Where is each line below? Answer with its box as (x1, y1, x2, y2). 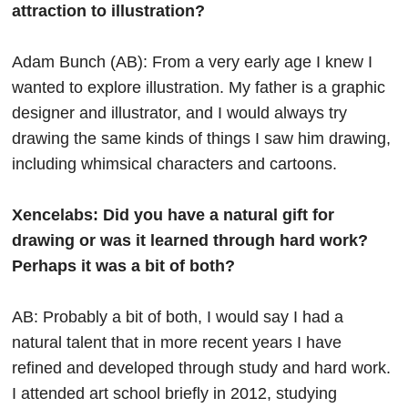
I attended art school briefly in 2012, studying (12, 383, 338, 403)
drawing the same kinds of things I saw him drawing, (12, 128, 392, 148)
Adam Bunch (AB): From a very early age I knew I (12, 52, 373, 71)
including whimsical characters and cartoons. (12, 154, 338, 173)
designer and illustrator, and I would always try (12, 103, 348, 122)
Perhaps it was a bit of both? (12, 256, 236, 275)
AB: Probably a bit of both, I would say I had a (12, 307, 344, 326)
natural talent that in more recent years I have (12, 332, 342, 352)
